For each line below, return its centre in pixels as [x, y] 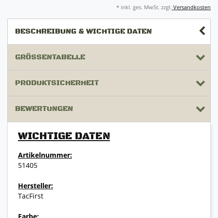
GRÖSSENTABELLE [48, 57]
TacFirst [31, 196]
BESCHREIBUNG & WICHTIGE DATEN [83, 32]
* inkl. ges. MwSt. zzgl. [144, 7]
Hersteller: [36, 186]
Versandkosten [191, 7]
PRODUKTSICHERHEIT [57, 83]
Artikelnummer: [45, 155]
